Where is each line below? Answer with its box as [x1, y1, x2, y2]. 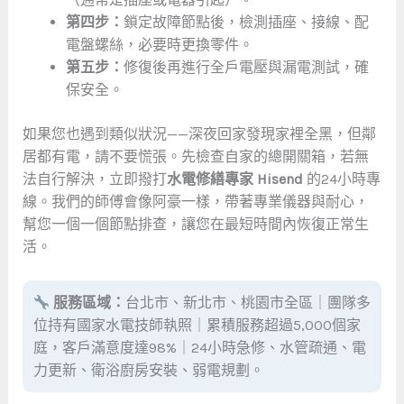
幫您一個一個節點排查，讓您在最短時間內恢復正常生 [22, 215, 369, 233]
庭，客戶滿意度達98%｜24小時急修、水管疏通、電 [32, 339, 366, 357]
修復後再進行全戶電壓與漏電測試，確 [123, 58, 369, 76]
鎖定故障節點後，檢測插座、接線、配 [123, 13, 369, 31]
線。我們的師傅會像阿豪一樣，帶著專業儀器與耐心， [22, 192, 369, 210]
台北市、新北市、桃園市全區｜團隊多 [124, 294, 371, 312]
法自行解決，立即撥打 [22, 170, 167, 188]
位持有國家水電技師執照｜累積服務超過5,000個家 [32, 317, 361, 335]
